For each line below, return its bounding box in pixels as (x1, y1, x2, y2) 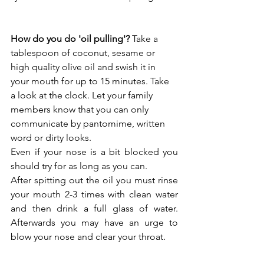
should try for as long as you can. (11, 160, 147, 172)
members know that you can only (11, 104, 151, 115)
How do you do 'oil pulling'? (11, 33, 130, 45)
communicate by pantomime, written (11, 118, 167, 130)
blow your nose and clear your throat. (11, 231, 168, 243)
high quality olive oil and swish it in (11, 61, 158, 73)
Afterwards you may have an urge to (11, 217, 178, 229)
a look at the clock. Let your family (11, 90, 155, 101)
